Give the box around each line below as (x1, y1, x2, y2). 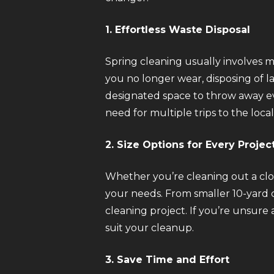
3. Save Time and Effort (105, 253, 229, 265)
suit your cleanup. (105, 221, 194, 234)
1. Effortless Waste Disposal (105, 23, 250, 35)
